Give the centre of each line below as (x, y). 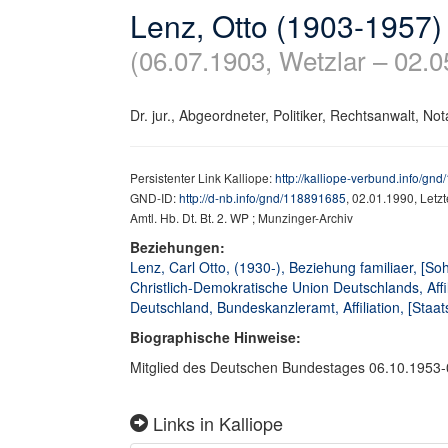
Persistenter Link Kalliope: (202, 177)
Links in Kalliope (215, 423)
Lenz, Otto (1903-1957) (286, 25)
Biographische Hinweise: (215, 337)
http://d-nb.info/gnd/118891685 (262, 197)
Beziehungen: (179, 247)
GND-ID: (154, 197)
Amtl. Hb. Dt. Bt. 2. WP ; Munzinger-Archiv (241, 217)
